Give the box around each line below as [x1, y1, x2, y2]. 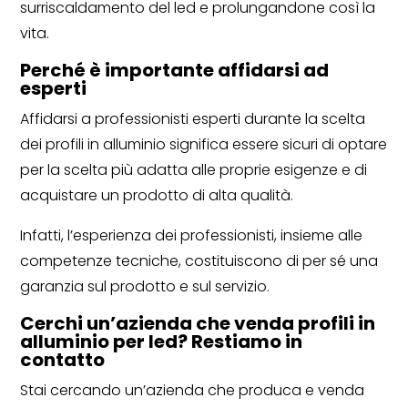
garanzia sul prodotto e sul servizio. [20, 275, 270, 297]
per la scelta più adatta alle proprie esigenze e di [20, 158, 368, 180]
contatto [20, 346, 106, 372]
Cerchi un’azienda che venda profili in [20, 310, 376, 336]
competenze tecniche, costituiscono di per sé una [20, 250, 379, 271]
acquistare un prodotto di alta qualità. [20, 184, 294, 206]
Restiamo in [191, 328, 303, 354]
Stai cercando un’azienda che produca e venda [20, 379, 365, 401]
